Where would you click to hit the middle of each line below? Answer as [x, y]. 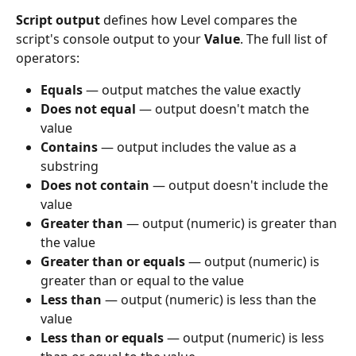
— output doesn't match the [224, 109]
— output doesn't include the [240, 186]
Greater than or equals [113, 262]
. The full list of [285, 39]
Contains [69, 147]
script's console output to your [110, 39]
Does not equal [88, 109]
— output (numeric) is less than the [211, 300]
